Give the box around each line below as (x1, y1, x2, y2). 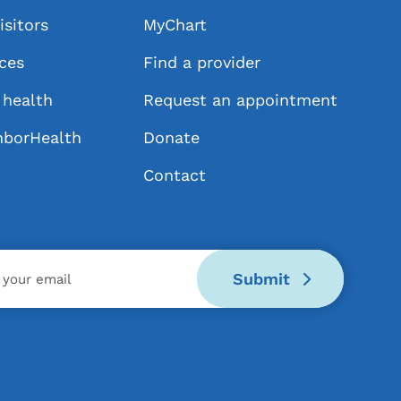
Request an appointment (143, 90, 338, 109)
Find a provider (143, 53, 261, 72)
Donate (143, 128, 200, 147)
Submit (232, 269, 295, 288)
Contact (143, 166, 207, 184)
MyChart (143, 15, 208, 34)
